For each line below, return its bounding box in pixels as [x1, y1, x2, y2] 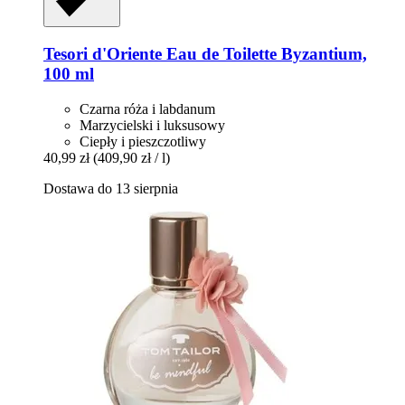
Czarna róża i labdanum [80, 100, 215, 117]
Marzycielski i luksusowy [80, 117, 225, 133]
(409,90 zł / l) [93, 149, 170, 165]
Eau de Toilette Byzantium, [162, 44, 367, 63]
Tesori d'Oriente [43, 44, 162, 63]
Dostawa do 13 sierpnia [43, 180, 178, 196]
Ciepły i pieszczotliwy [80, 133, 206, 149]
